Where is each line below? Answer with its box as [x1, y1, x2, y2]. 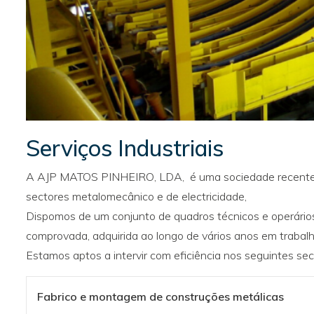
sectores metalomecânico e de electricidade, [26, 189, 247, 203]
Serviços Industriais [26, 133, 224, 162]
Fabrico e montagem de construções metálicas [37, 289, 284, 303]
